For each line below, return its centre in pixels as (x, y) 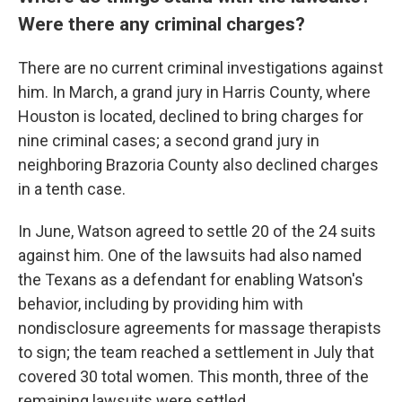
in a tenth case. (72, 189)
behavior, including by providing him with (161, 304)
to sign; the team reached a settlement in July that (196, 352)
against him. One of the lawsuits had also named (190, 255)
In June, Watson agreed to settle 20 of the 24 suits (197, 231)
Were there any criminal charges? (162, 24)
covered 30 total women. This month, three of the (193, 376)
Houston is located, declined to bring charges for (191, 116)
